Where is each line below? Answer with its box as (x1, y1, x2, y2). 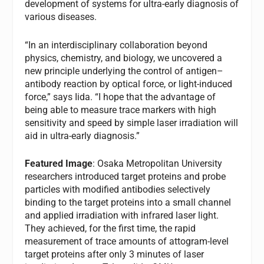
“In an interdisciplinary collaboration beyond (25, 39, 208, 51)
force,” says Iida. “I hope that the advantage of (25, 91, 216, 103)
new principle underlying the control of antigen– (25, 65, 224, 77)
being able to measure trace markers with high (25, 104, 217, 115)
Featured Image (25, 158, 93, 170)
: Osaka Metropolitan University (93, 158, 223, 170)
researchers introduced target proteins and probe (25, 171, 226, 183)
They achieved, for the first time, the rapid (25, 223, 196, 235)
